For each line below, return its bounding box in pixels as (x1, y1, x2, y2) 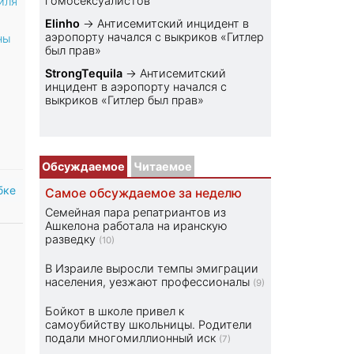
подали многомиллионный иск (45, 331, 217, 345)
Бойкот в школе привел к (45, 304, 185, 318)
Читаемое (134, 160, 193, 174)
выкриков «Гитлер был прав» (45, 93, 205, 107)
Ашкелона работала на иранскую (45, 219, 228, 233)
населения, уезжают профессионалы (45, 275, 250, 289)
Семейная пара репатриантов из (45, 205, 227, 220)
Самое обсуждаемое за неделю (45, 186, 243, 201)
